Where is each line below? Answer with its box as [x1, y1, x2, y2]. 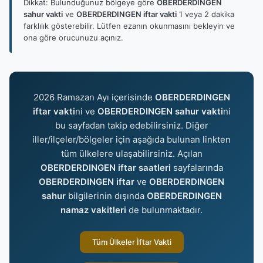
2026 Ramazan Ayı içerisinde [33, 92, 155, 103]
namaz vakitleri [60, 204, 126, 215]
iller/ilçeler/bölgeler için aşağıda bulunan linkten [32, 134, 231, 145]
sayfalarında [170, 162, 223, 173]
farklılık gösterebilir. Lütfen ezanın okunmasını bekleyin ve [23, 21, 235, 31]
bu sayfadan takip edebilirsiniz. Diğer [55, 120, 208, 131]
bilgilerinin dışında [65, 190, 147, 201]
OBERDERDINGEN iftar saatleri [40, 162, 171, 173]
